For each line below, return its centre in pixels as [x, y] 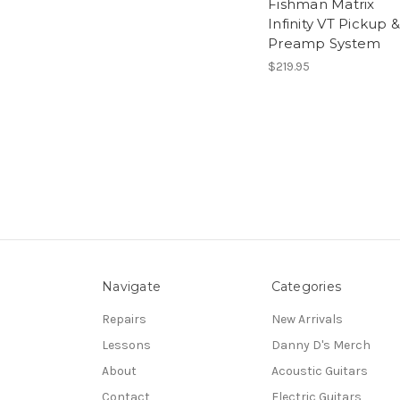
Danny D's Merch [321, 345]
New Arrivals [307, 319]
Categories [306, 286]
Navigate [131, 286]
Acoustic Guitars [319, 371]
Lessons [126, 345]
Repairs [124, 319]
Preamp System [325, 43]
